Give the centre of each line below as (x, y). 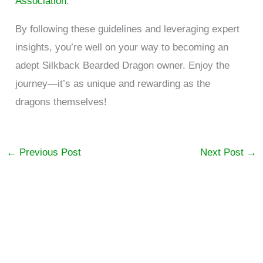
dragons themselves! (61, 102)
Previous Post (49, 152)
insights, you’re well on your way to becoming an (122, 47)
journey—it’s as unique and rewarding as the (113, 83)
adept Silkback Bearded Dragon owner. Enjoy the (123, 65)
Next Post (223, 152)
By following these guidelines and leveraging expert (128, 29)
